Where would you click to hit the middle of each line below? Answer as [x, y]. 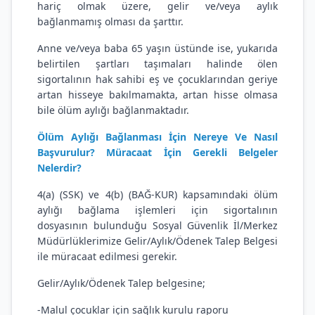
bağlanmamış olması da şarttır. [110, 21]
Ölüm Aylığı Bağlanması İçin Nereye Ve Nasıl [157, 137]
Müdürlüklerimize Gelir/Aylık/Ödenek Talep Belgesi [157, 241]
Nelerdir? [59, 168]
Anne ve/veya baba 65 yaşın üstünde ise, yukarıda [157, 48]
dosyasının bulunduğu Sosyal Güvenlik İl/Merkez [157, 225]
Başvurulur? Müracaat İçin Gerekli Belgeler [157, 152]
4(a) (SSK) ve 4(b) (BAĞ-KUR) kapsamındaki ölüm [157, 194]
